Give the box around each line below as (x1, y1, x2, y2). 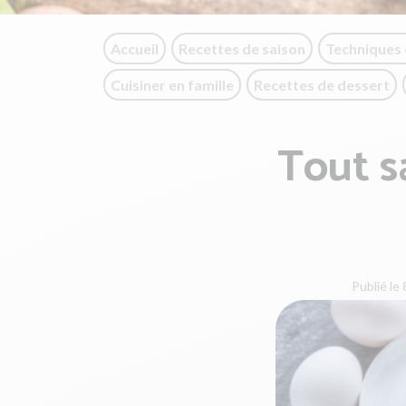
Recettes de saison (179, 40, 305, 57)
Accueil (111, 40, 159, 57)
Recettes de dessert (254, 76, 390, 93)
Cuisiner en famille (111, 76, 234, 93)
